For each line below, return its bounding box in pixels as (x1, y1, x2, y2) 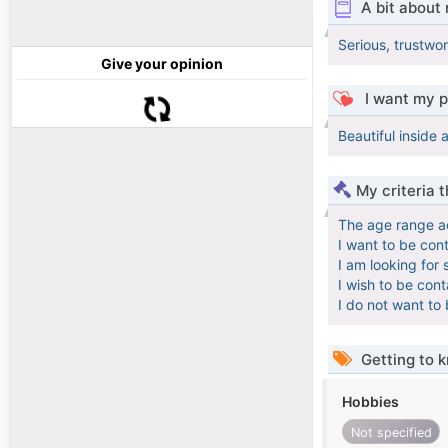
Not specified (350, 424, 432, 440)
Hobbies (342, 393, 399, 411)
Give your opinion (101, 55, 223, 73)
